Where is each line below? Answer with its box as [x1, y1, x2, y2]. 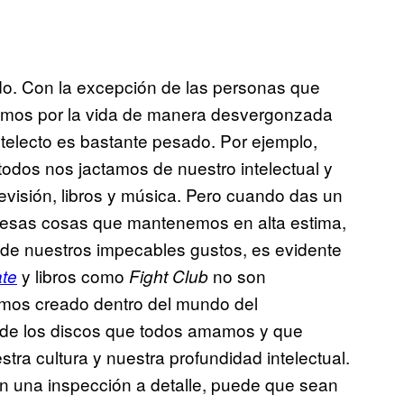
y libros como [17, 263, 129, 289]
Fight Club [129, 264, 208, 289]
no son [208, 263, 266, 289]
